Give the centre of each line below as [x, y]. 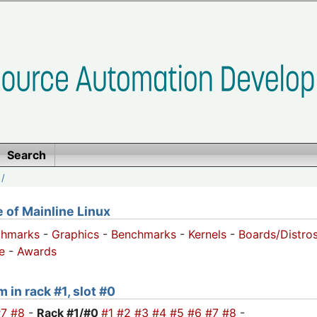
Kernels [207, 235]
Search [26, 155]
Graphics [75, 235]
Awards [37, 252]
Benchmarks [144, 235]
